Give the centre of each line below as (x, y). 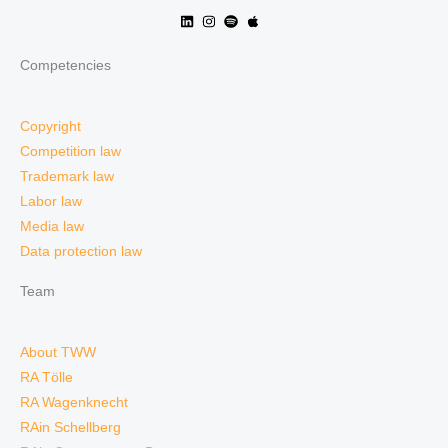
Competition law (70, 152)
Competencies (65, 66)
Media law (52, 227)
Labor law (51, 202)
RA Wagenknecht (74, 403)
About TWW (58, 353)
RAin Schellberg (70, 428)
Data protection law (81, 252)
